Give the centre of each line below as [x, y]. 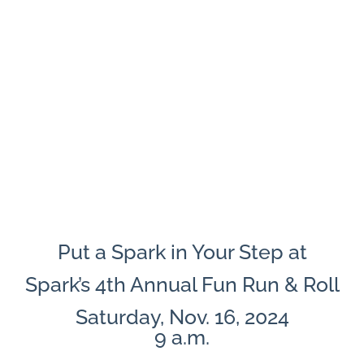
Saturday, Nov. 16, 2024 [182, 317]
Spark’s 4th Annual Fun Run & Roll [182, 285]
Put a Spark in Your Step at [182, 252]
